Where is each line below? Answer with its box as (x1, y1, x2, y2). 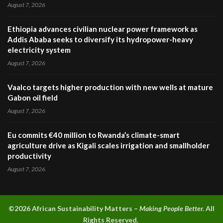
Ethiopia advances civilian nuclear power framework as (7, 24, 198, 34)
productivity (7, 151, 51, 161)
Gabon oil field (7, 93, 58, 103)
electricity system (7, 45, 71, 55)
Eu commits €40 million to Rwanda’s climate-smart (7, 130, 180, 140)
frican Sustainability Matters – (37, 204, 139, 213)
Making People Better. (139, 204, 206, 213)
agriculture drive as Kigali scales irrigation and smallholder (7, 141, 210, 150)
